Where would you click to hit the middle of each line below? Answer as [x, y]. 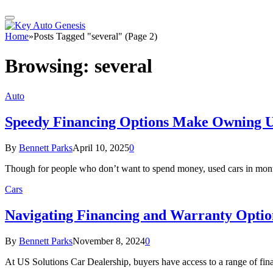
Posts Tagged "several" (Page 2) [95, 36]
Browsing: [50, 66]
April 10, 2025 [101, 147]
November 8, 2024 [109, 241]
